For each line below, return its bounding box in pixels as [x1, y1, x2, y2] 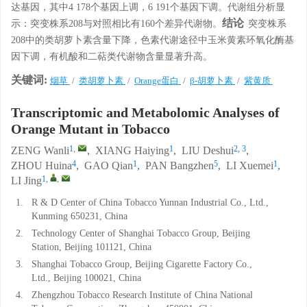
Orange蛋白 [134, 76, 181, 86]
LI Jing [11, 175, 42, 188]
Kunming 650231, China [32, 211, 127, 222]
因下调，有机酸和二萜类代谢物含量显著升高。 [11, 51, 212, 62]
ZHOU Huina [11, 160, 72, 173]
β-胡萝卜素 [190, 76, 235, 86]
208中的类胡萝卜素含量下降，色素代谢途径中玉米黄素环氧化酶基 [11, 35, 294, 46]
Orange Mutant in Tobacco [11, 122, 170, 138]
